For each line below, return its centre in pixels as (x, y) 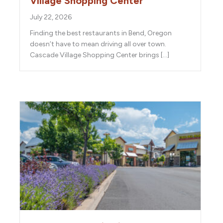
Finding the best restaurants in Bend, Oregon (101, 33)
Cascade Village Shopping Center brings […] (100, 55)
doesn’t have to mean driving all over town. (98, 44)
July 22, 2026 (51, 17)
